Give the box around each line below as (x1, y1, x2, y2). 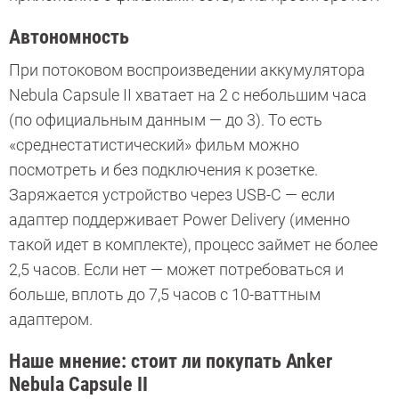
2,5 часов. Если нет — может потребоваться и (9, 259, 344, 279)
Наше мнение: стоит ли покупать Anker (9, 349, 332, 372)
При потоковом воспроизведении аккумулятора (9, 60, 365, 79)
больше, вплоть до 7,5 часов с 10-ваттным (9, 284, 321, 304)
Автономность (9, 25, 129, 48)
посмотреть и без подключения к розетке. (9, 159, 318, 179)
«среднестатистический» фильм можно (9, 134, 299, 154)
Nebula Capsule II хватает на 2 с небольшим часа (9, 85, 367, 104)
